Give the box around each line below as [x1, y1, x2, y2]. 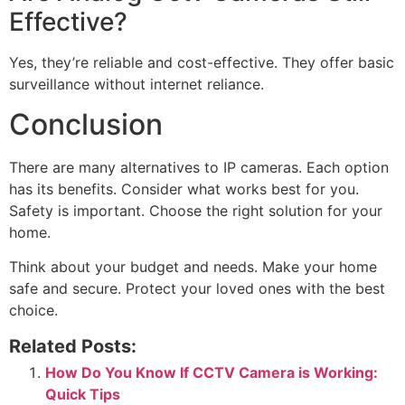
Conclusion [9, 107, 163, 143]
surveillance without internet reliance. [9, 74, 264, 93]
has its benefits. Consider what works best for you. [9, 180, 359, 199]
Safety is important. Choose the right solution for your [9, 202, 382, 221]
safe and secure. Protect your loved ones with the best [9, 279, 385, 298]
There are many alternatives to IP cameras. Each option [9, 158, 389, 177]
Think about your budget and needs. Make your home [9, 258, 377, 277]
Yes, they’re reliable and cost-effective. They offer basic [9, 52, 394, 71]
